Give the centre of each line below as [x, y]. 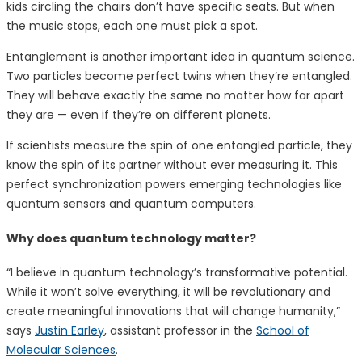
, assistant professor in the [180, 331]
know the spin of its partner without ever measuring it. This [172, 165]
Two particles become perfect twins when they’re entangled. [179, 76]
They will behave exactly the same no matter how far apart [175, 96]
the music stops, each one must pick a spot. [132, 26]
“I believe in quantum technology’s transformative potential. [177, 273]
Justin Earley [69, 331]
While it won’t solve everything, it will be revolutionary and [168, 292]
